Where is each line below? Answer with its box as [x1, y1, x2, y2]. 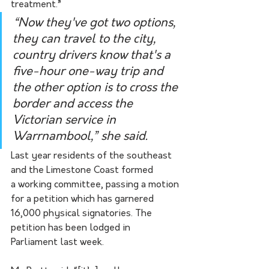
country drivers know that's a [13, 50, 174, 62]
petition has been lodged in [11, 223, 133, 233]
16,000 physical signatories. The [11, 209, 154, 219]
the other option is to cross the [13, 82, 181, 94]
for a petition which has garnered [11, 195, 156, 204]
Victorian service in [13, 115, 119, 127]
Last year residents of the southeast [11, 151, 174, 161]
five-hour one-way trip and [13, 66, 166, 78]
